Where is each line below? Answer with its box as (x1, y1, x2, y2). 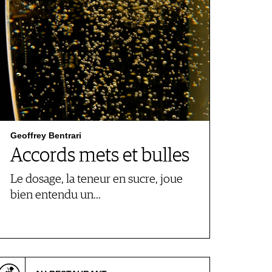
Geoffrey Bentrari (10, 131, 81, 140)
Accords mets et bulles (10, 146, 189, 166)
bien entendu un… (10, 189, 101, 202)
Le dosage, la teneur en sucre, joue (10, 173, 183, 186)
